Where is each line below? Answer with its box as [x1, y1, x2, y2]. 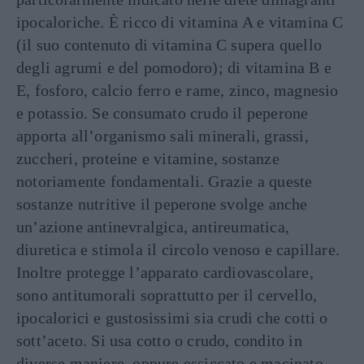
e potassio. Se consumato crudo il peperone [16, 103, 309, 122]
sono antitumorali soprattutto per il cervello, [16, 285, 318, 304]
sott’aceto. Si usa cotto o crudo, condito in [16, 331, 302, 349]
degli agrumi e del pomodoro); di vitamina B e [16, 58, 332, 76]
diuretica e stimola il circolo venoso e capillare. [16, 240, 340, 258]
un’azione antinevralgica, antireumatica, [16, 217, 290, 236]
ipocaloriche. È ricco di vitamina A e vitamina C [16, 12, 344, 31]
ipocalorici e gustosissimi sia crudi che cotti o [16, 308, 328, 327]
